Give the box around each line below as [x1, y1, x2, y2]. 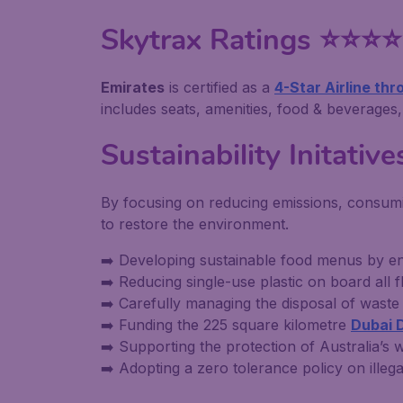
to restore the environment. [101, 215, 289, 233]
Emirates [101, 78, 165, 96]
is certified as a [165, 78, 274, 96]
